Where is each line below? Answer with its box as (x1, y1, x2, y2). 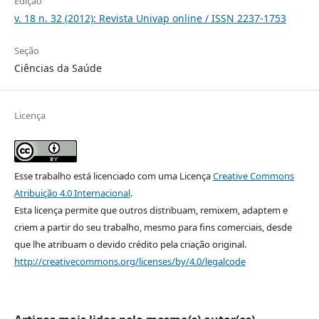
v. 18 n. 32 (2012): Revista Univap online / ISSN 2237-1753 (14, 11, 286, 25)
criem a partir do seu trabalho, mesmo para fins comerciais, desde (14, 220, 292, 234)
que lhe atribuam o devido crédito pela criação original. (14, 237, 246, 251)
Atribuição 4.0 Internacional (14, 186, 130, 199)
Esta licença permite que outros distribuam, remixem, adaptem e (14, 203, 288, 216)
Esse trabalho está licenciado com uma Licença (14, 169, 213, 182)
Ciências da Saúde (14, 61, 102, 75)
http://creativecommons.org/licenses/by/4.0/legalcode (14, 254, 246, 268)
